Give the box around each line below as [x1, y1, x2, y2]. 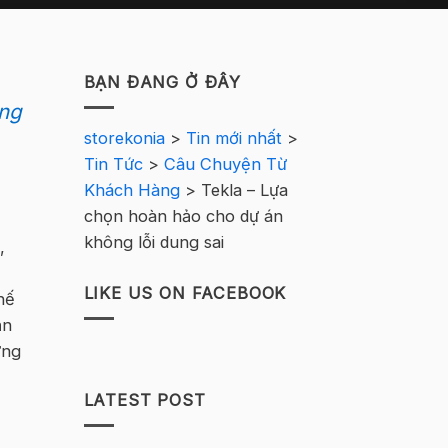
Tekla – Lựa [200, 180, 288, 201]
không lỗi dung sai [83, 232, 224, 253]
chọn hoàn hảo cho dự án [83, 206, 283, 227]
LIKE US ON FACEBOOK [83, 283, 287, 304]
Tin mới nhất [185, 128, 282, 149]
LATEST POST [83, 390, 206, 411]
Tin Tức [83, 154, 143, 175]
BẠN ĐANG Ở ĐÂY [83, 72, 242, 92]
